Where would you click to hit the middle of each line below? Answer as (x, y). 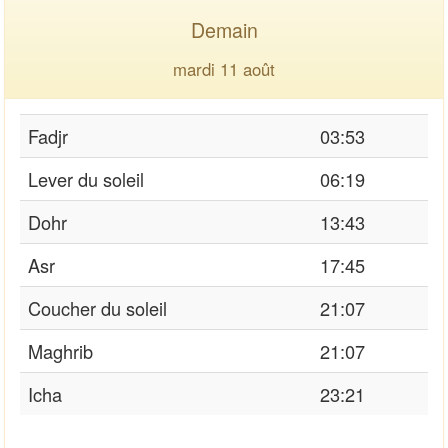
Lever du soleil (86, 178)
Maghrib (60, 350)
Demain (224, 29)
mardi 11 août (224, 68)
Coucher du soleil (97, 307)
